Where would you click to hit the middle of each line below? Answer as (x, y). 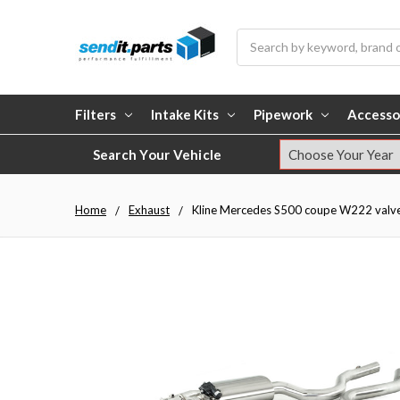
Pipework (283, 114)
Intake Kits (185, 114)
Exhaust (149, 210)
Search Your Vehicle (157, 155)
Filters (96, 114)
